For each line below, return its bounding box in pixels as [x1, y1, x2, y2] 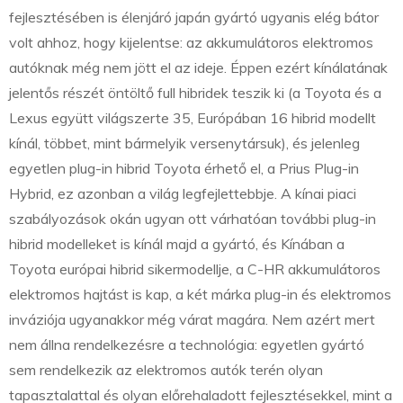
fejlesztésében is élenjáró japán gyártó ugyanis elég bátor [9, 8, 379, 27]
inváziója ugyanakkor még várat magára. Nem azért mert [9, 310, 375, 329]
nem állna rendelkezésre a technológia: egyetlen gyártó [9, 336, 364, 354]
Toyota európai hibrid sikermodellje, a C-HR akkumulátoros [9, 260, 381, 279]
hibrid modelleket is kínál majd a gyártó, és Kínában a [9, 235, 345, 254]
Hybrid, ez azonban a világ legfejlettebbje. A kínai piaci [9, 184, 356, 203]
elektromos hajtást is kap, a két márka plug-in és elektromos [9, 285, 391, 304]
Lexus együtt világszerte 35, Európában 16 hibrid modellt [9, 109, 376, 128]
